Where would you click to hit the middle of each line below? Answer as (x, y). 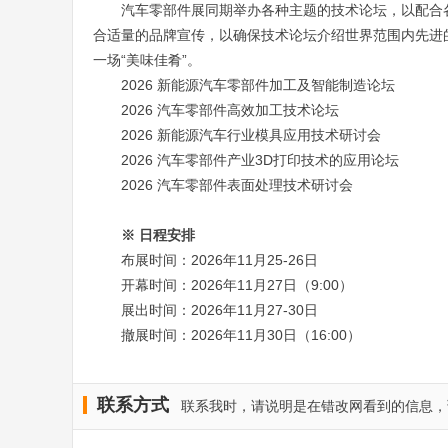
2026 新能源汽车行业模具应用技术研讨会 (251, 135)
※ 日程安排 (158, 235)
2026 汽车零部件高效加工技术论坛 (230, 110)
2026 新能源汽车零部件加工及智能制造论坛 (258, 85)
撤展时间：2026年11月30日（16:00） (241, 335)
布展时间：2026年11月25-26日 (219, 260)
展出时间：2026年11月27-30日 (219, 310)
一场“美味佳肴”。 (147, 60)
